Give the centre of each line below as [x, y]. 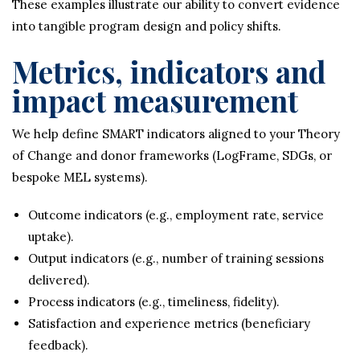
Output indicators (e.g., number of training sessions [176, 258]
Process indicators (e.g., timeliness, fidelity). [154, 302]
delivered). [59, 280]
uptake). [51, 237]
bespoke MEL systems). [80, 177]
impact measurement [155, 100]
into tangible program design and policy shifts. [147, 26]
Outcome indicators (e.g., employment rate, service [176, 215]
